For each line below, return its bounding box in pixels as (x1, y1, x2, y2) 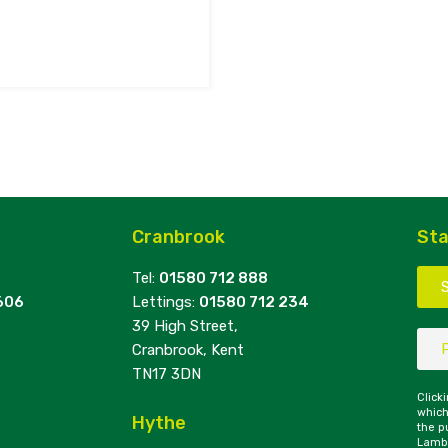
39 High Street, (132, 317, 238, 336)
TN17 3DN (132, 365, 201, 384)
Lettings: (132, 293, 199, 312)
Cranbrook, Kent (132, 341, 244, 360)
